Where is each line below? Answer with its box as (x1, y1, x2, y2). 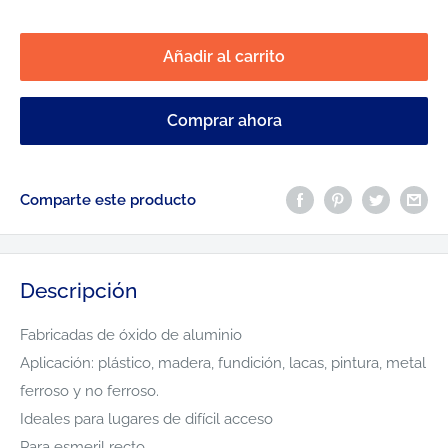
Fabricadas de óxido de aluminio (20, 325, 242, 344)
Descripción (20, 278, 137, 304)
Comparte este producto (20, 190, 196, 209)
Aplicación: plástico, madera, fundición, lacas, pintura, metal (20, 353, 426, 372)
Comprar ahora (166, 111, 282, 130)
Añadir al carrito (163, 47, 285, 66)
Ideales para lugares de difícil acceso (20, 409, 273, 428)
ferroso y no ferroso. (20, 381, 159, 400)
